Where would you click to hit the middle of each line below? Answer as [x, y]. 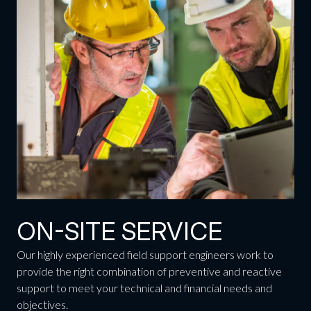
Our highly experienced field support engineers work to [145, 255]
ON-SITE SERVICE [119, 232]
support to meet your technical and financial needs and [144, 288]
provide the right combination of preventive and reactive [149, 271]
